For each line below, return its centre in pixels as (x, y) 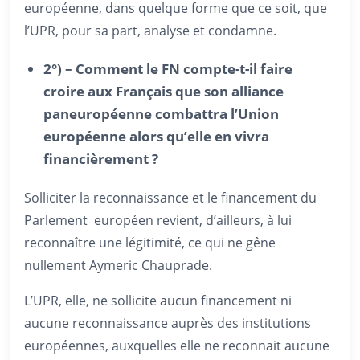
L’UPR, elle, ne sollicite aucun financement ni (158, 300)
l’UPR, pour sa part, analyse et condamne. (150, 30)
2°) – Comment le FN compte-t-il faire (168, 68)
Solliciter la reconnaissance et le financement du (170, 197)
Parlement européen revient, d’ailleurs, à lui (158, 220)
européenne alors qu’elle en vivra (156, 136)
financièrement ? (101, 158)
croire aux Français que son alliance (164, 91)
